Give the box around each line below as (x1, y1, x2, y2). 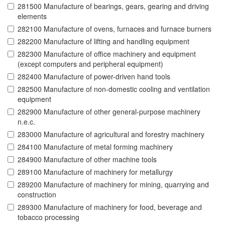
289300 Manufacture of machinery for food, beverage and (18, 202, 202, 212)
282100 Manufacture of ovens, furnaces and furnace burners (18, 24, 211, 34)
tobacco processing (18, 212, 79, 222)
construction (18, 189, 56, 200)
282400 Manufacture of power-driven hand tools (18, 71, 170, 82)
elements (18, 11, 47, 22)
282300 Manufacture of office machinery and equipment (18, 49, 196, 59)
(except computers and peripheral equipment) (18, 59, 163, 69)
